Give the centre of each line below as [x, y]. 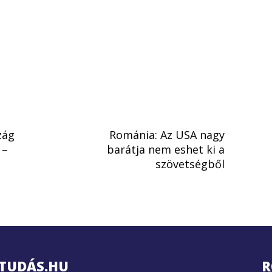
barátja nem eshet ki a [166, 150]
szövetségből [190, 164]
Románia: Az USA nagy [167, 135]
